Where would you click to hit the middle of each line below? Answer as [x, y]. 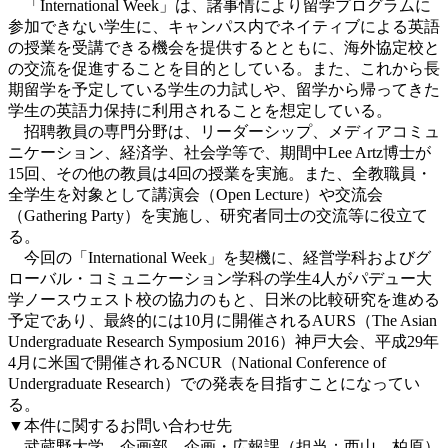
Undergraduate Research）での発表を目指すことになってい [214, 383]
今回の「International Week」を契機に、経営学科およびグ [219, 257]
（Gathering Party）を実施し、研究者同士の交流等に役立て [218, 215]
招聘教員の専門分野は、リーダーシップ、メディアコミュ [224, 131]
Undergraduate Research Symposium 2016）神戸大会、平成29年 [223, 341]
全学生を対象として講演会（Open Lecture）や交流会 [195, 194]
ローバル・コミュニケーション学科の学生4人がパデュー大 [220, 278]
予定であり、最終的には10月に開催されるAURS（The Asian [222, 320]
